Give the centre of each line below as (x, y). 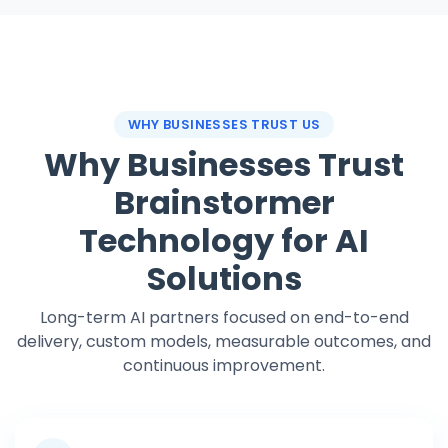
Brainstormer (224, 202)
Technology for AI (224, 240)
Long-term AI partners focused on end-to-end (224, 317)
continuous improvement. (224, 365)
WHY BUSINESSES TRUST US (224, 124)
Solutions (224, 278)
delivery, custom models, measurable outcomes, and (224, 341)
